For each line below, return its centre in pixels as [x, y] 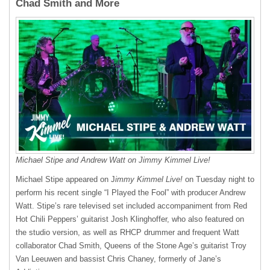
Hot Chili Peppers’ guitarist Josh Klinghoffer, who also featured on [130, 219]
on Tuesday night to [220, 180]
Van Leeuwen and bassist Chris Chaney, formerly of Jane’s [118, 259]
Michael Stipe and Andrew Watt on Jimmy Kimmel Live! [113, 160]
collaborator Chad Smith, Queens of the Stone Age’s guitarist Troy [131, 246]
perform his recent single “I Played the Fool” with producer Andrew [130, 193]
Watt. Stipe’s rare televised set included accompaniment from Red [131, 206]
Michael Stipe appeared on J [65, 180]
